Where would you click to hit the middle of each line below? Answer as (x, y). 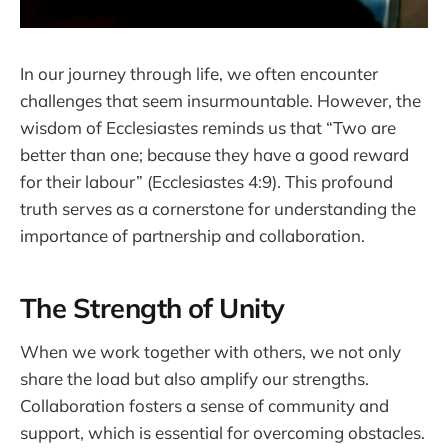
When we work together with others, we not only (210, 351)
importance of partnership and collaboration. (192, 236)
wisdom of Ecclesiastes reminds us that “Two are (208, 128)
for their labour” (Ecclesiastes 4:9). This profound (206, 182)
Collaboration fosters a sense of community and (204, 405)
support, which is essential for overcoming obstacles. (222, 432)
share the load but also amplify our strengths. (194, 378)
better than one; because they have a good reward (214, 155)
